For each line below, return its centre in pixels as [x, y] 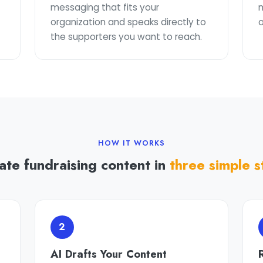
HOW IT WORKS [131, 143]
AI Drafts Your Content [108, 254]
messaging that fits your [104, 7]
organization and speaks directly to [128, 22]
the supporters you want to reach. [126, 37]
